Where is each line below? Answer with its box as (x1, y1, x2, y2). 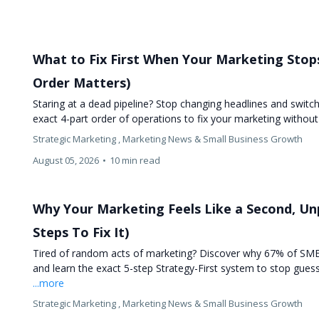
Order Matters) (33, 73, 131, 91)
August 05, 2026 (33, 153, 100, 167)
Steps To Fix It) (33, 223, 130, 241)
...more (33, 276, 65, 290)
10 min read (110, 153, 161, 167)
